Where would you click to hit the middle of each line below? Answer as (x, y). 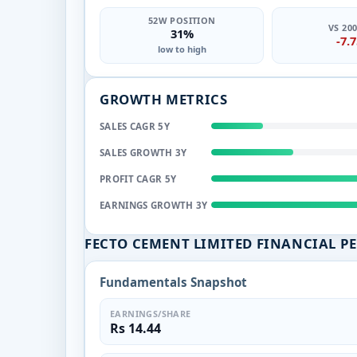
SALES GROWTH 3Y (143, 152)
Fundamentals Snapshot (173, 282)
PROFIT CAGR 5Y (138, 178)
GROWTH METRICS (164, 99)
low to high (182, 49)
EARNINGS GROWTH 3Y (154, 205)
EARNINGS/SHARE (151, 313)
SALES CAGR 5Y (135, 126)
